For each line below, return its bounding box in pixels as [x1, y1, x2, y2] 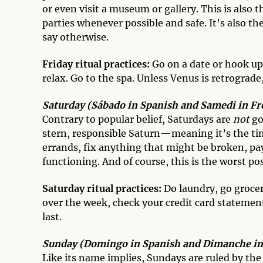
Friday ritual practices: [42, 58, 150, 70]
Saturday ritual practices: [42, 182, 161, 194]
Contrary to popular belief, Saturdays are [42, 113, 233, 125]
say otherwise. [42, 31, 109, 43]
